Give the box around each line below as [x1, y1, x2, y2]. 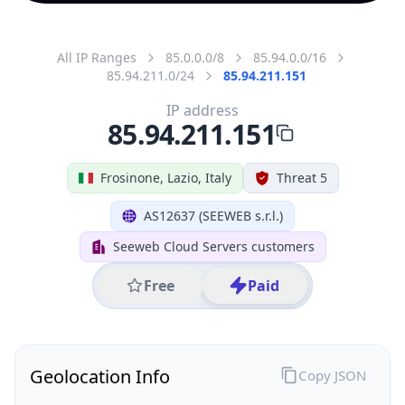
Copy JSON [297, 365, 366, 384]
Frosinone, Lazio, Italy [99, 168, 231, 186]
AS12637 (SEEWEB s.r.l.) [144, 206, 283, 224]
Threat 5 [276, 168, 327, 186]
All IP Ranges [57, 48, 137, 66]
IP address [166, 99, 239, 120]
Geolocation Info [30, 363, 170, 389]
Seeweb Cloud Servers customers [112, 237, 315, 255]
